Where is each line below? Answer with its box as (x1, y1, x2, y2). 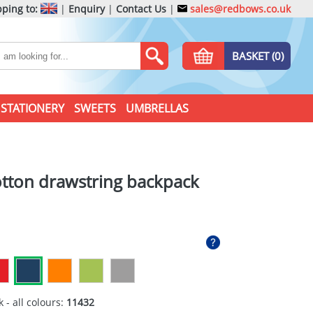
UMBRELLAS (125, 101, 189, 116)
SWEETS (73, 101, 116, 116)
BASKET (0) (231, 49, 284, 63)
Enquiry (68, 2, 105, 15)
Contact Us (116, 2, 166, 15)
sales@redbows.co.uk (187, 2, 291, 15)
